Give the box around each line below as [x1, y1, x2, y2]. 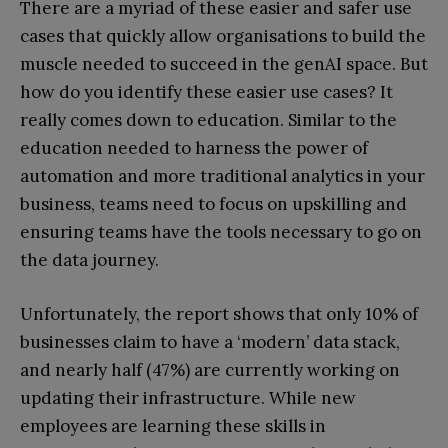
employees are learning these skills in [20, 414, 326, 437]
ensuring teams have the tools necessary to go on [20, 220, 422, 243]
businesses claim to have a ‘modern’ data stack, [20, 330, 400, 353]
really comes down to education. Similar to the [20, 108, 397, 131]
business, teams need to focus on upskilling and [20, 192, 407, 215]
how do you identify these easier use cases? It [20, 80, 393, 103]
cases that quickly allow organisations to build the [20, 24, 426, 47]
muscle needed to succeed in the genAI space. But [20, 52, 428, 75]
